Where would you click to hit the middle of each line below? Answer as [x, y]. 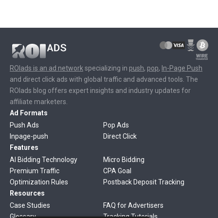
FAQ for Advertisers [133, 205]
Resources [27, 193]
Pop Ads [116, 125]
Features [24, 147]
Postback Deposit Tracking [144, 182]
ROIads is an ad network [46, 68]
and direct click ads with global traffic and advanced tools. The [104, 79]
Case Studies [30, 205]
